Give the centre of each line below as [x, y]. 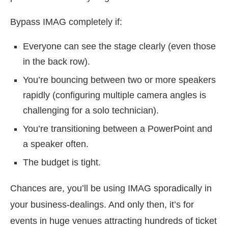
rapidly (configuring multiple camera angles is [115, 95]
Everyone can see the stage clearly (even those [119, 46]
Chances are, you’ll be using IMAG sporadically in [111, 188]
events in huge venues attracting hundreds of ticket [113, 221]
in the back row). [56, 62]
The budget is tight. [62, 162]
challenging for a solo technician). [91, 110]
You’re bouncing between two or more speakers [119, 80]
